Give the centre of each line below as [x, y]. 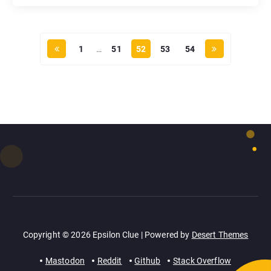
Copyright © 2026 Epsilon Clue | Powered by [107, 235]
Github [148, 261]
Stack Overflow [202, 261]
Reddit [109, 261]
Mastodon [65, 261]
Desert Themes [220, 235]
